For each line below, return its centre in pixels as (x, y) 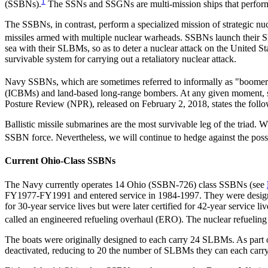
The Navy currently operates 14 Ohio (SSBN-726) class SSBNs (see (136, 184)
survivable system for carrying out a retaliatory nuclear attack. (121, 59)
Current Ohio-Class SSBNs (60, 161)
